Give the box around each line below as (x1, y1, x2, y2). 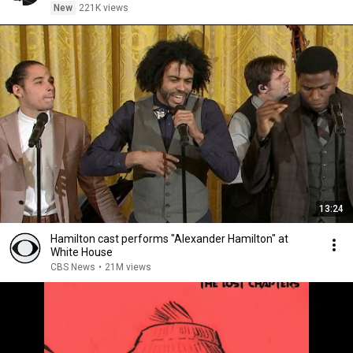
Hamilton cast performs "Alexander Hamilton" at (50, 232, 288, 245)
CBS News (50, 262, 95, 273)
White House (50, 246, 113, 258)
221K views (79, 2, 128, 13)
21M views (105, 262, 151, 273)
